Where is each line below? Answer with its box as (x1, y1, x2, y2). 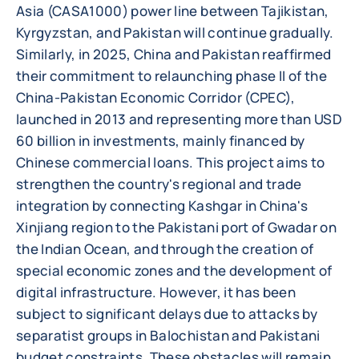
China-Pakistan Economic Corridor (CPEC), (16, 88, 296, 107)
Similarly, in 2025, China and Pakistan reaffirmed (16, 45, 332, 63)
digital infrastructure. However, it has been (16, 283, 296, 301)
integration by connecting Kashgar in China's (16, 196, 308, 215)
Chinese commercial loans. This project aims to (16, 153, 325, 171)
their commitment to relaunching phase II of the (16, 67, 327, 85)
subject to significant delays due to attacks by (16, 305, 317, 323)
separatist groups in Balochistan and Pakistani (16, 326, 321, 345)
